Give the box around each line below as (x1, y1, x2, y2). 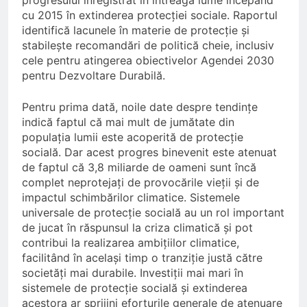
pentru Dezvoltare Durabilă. (22, 69, 165, 83)
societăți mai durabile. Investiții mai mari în (22, 266, 243, 280)
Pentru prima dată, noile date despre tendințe (22, 100, 258, 114)
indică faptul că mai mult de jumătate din (22, 115, 234, 130)
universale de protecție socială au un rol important (22, 206, 284, 220)
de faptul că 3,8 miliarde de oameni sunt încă (22, 160, 256, 175)
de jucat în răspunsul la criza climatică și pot (22, 221, 253, 235)
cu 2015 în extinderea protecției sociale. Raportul (22, 8, 278, 23)
